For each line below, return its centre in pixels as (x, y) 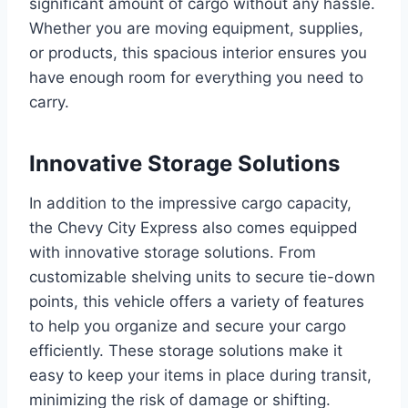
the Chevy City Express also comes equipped (194, 227)
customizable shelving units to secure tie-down (202, 276)
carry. (49, 102)
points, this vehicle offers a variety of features (197, 301)
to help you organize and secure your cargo (188, 326)
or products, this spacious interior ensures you (198, 52)
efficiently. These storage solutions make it (186, 350)
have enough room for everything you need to (196, 77)
